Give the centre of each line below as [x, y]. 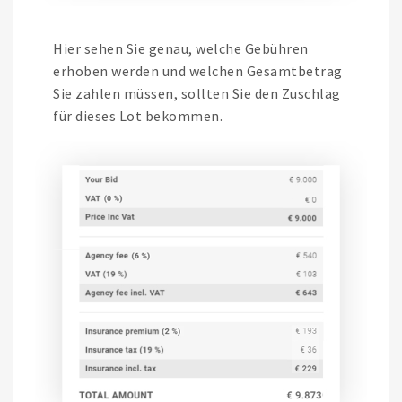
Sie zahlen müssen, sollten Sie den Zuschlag [197, 94]
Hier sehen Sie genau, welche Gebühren [181, 49]
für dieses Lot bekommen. [138, 116]
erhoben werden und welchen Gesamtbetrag [198, 71]
